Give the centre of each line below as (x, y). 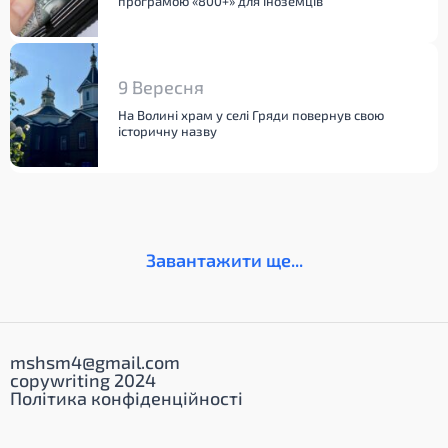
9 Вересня (161, 87)
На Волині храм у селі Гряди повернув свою (251, 115)
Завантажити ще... (224, 260)
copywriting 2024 (83, 380)
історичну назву (167, 131)
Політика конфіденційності (126, 398)
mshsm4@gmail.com (95, 362)
